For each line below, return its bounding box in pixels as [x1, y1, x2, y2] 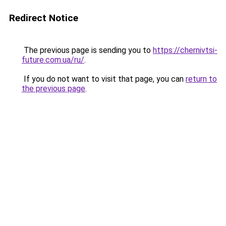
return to [186, 74, 217, 84]
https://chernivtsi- [153, 45, 217, 55]
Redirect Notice [9, 12, 78, 24]
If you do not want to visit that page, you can [22, 74, 186, 84]
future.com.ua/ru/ [22, 55, 84, 65]
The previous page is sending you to [22, 45, 153, 55]
